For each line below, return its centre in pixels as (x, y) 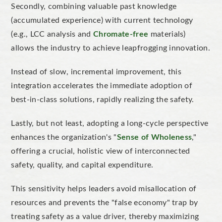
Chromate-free (121, 34)
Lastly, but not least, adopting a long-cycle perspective (110, 123)
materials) (167, 34)
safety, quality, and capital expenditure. (83, 165)
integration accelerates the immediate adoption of (102, 85)
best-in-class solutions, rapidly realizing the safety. (103, 99)
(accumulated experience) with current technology (102, 20)
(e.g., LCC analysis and (52, 34)
